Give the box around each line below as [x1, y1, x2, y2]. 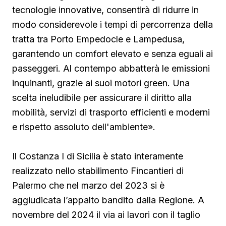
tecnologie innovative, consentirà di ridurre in [12, 4, 199, 15]
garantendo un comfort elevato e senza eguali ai [12, 48, 213, 59]
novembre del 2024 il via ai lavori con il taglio [12, 209, 200, 220]
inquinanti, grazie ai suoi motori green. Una [12, 77, 190, 88]
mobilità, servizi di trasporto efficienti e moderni [12, 106, 210, 118]
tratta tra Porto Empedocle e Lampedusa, [12, 33, 185, 44]
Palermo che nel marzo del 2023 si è [12, 180, 164, 191]
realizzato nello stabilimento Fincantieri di [12, 165, 184, 176]
